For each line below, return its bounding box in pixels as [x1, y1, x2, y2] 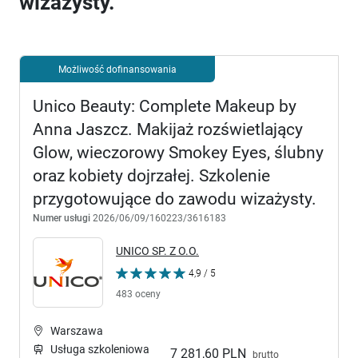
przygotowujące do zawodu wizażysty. [33, 189, 316, 209]
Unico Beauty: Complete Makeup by [33, 97, 296, 116]
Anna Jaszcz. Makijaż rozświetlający [33, 120, 303, 139]
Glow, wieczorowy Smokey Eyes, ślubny [33, 143, 324, 162]
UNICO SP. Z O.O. [116, 245, 199, 257]
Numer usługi [33, 212, 90, 224]
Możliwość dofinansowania [58, 63, 177, 75]
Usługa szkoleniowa [50, 343, 149, 356]
